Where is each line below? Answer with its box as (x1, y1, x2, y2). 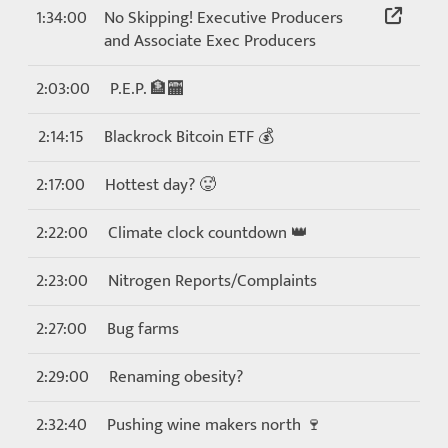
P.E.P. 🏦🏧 (110, 75, 184, 103)
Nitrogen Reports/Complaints (108, 267, 317, 295)
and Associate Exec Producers (104, 27, 316, 55)
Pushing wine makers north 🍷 (107, 411, 322, 439)
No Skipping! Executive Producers (104, 4, 343, 32)
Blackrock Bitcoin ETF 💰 (104, 123, 274, 151)
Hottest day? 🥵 (105, 171, 216, 199)
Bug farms (107, 315, 179, 343)
